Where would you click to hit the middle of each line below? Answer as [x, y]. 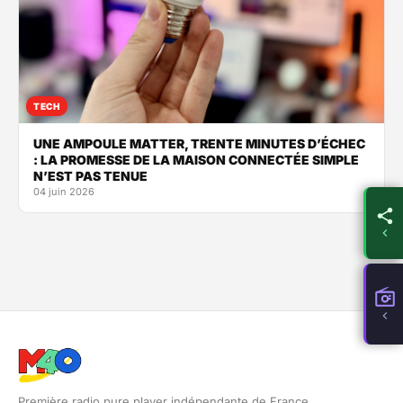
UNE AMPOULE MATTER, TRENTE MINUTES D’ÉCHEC [199, 143]
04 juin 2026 [64, 191]
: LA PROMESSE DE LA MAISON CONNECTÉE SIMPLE [196, 159]
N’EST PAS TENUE [90, 175]
